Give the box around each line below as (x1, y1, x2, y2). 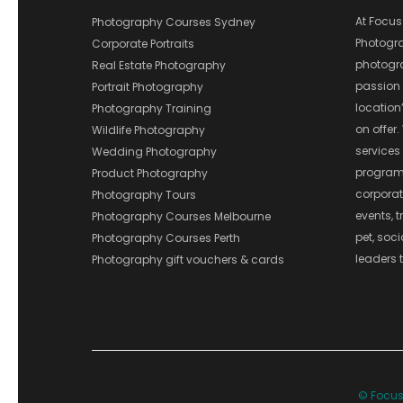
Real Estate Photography (92, 57, 226, 73)
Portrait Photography (92, 78, 203, 94)
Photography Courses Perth (92, 229, 240, 246)
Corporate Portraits (92, 35, 194, 51)
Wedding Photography (92, 143, 217, 159)
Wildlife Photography (92, 121, 205, 138)
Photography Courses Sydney (92, 13, 255, 30)
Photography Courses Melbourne (92, 208, 271, 224)
